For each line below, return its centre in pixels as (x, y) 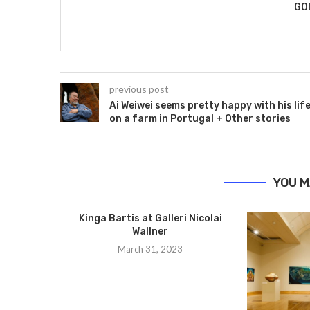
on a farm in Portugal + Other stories (200, 118)
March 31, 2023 (150, 249)
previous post (139, 89)
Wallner (150, 231)
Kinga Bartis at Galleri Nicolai (150, 218)
